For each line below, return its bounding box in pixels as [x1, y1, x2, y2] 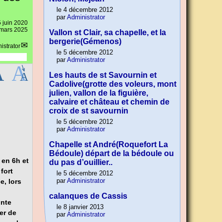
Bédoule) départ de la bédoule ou [49, 149, 174, 158]
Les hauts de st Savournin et [49, 71, 157, 80]
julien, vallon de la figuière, [49, 89, 148, 98]
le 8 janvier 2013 [56, 203, 104, 211]
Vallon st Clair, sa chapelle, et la [49, 28, 166, 37]
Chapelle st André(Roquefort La [49, 140, 168, 149]
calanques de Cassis [49, 192, 127, 201]
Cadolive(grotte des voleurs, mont [49, 80, 176, 89]
